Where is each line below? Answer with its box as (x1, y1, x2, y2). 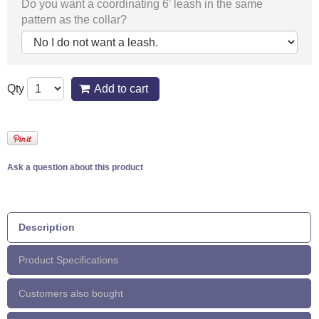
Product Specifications (19, 253, 118, 266)
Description (19, 221, 75, 233)
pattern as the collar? (21, 13, 127, 26)
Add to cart (94, 83, 148, 95)
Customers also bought (19, 287, 123, 299)
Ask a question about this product (7, 162, 143, 172)
